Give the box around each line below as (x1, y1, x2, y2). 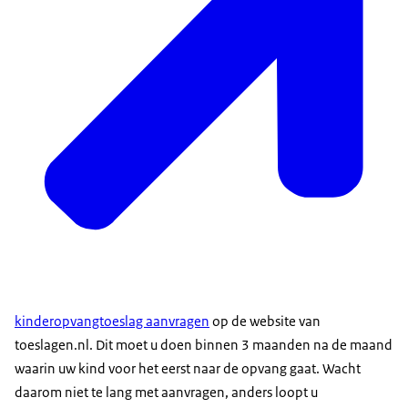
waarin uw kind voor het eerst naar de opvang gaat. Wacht (15, 359, 361, 377)
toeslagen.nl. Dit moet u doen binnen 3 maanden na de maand (15, 335, 393, 353)
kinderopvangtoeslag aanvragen (15, 311, 209, 330)
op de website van (209, 311, 321, 330)
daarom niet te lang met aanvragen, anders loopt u (15, 382, 318, 401)
